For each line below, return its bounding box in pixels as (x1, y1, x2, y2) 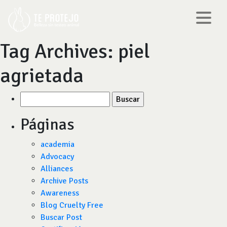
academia (41, 139, 74, 149)
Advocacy (41, 152, 74, 162)
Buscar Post (41, 212, 82, 222)
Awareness (41, 188, 79, 198)
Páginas (20, 115, 74, 134)
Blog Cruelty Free (41, 200, 103, 210)
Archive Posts (41, 176, 88, 186)
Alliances (41, 164, 73, 174)
